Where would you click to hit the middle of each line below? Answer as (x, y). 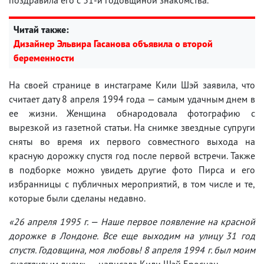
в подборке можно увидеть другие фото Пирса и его (132, 169)
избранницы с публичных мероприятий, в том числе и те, (132, 184)
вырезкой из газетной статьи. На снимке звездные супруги (132, 127)
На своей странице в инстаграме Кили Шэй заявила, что (132, 85)
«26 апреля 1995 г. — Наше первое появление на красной (132, 221)
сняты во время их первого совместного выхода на (132, 141)
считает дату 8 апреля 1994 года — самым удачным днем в (132, 99)
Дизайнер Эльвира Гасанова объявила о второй (113, 43)
